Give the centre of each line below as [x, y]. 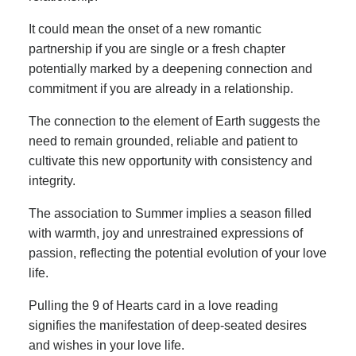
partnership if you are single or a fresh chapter [157, 48]
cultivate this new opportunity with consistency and [170, 161]
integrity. [52, 180]
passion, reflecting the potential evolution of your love [178, 253]
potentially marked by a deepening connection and [170, 68]
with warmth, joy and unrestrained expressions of [166, 233]
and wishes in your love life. [106, 345]
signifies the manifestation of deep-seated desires [168, 325]
